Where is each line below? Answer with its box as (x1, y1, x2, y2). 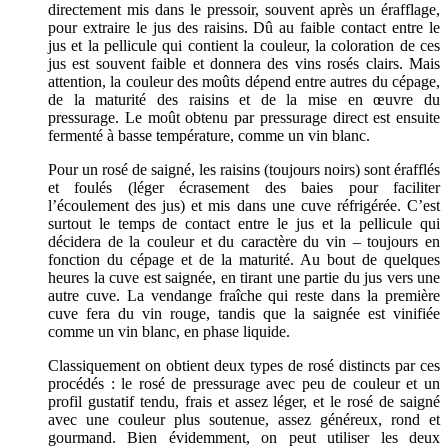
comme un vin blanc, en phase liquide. (48, 322, 290, 340)
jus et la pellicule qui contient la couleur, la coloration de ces (48, 36, 440, 54)
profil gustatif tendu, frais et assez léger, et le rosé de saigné (48, 392, 440, 410)
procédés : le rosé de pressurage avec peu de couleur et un (48, 374, 440, 392)
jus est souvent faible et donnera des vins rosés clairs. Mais (48, 54, 440, 72)
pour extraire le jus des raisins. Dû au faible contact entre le (48, 18, 440, 36)
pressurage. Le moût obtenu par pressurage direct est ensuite (48, 108, 440, 126)
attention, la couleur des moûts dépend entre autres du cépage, (48, 72, 440, 90)
